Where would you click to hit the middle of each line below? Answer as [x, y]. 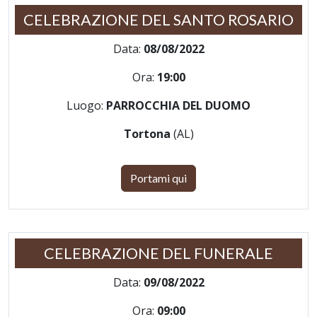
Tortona [148, 133]
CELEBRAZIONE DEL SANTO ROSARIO [158, 19]
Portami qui [158, 178]
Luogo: [86, 105]
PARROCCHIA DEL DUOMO [178, 105]
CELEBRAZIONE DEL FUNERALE [158, 253]
